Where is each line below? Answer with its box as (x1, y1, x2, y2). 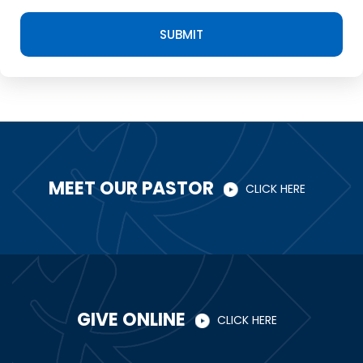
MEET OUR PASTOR (48, 176, 214, 202)
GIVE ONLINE (76, 307, 186, 333)
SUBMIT (160, 26, 203, 44)
